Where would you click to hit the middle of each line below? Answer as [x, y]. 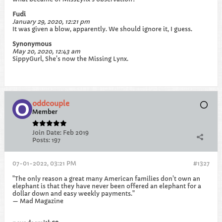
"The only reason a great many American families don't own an [106, 179]
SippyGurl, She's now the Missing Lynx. [70, 59]
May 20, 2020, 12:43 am [46, 51]
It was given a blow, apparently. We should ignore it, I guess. [102, 29]
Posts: [41, 140]
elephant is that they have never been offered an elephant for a [107, 186]
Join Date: [47, 133]
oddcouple [51, 104]
